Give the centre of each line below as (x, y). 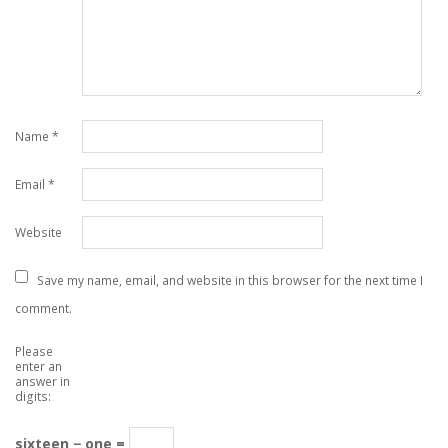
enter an (38, 366)
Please (34, 351)
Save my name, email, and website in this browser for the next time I (230, 280)
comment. (43, 308)
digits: (33, 396)
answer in (42, 381)
